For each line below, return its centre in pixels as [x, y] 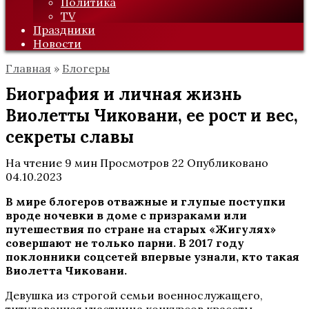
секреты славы [70, 137]
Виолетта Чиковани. [66, 270]
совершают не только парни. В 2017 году [125, 243]
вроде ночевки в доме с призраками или [126, 215]
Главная [28, 68]
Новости [57, 43]
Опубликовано [228, 163]
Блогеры [86, 68]
